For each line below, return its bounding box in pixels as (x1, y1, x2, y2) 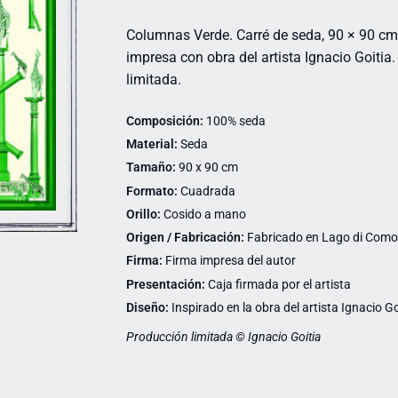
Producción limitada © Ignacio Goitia (125, 330, 321, 345)
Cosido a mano (160, 206, 246, 221)
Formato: (125, 183, 178, 198)
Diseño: (125, 299, 169, 314)
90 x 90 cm (175, 160, 238, 175)
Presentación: (125, 276, 205, 291)
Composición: (125, 114, 203, 129)
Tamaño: (125, 160, 176, 175)
